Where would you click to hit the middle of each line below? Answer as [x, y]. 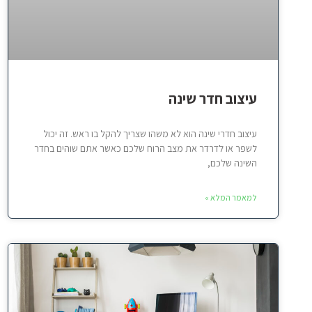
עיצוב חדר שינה [212, 99]
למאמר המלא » [231, 198]
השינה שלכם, [232, 163]
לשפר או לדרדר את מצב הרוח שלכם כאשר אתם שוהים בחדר [145, 149]
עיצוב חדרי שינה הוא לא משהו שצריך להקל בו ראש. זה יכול [150, 134]
